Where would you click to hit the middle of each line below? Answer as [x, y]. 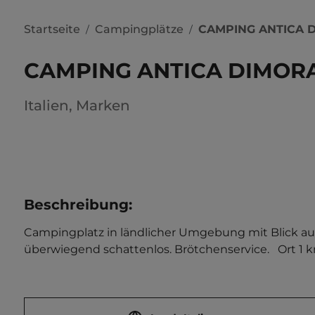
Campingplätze [139, 29]
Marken [103, 105]
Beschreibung [76, 205]
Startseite [52, 29]
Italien [46, 105]
